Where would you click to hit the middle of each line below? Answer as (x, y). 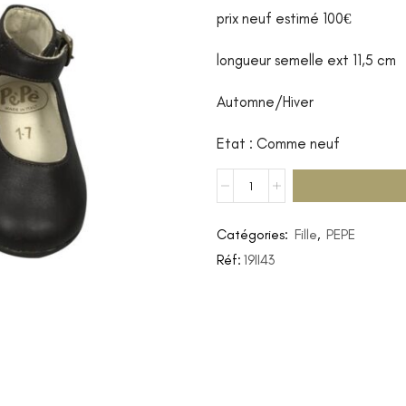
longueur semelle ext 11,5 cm (306, 60)
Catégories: (254, 235)
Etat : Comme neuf (278, 144)
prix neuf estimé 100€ (284, 19)
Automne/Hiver (265, 102)
